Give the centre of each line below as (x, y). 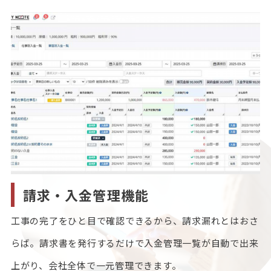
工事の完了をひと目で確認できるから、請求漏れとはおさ (135, 220)
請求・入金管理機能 (86, 194)
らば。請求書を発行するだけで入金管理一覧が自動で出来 (135, 243)
